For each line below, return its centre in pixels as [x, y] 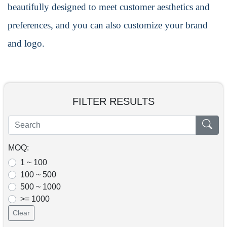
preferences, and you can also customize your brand [108, 25]
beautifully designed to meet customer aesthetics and [109, 7]
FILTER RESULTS [113, 102]
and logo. [26, 44]
